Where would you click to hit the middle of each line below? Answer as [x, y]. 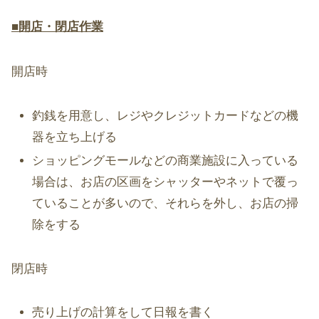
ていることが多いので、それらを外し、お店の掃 [166, 204]
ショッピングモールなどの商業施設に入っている [166, 161]
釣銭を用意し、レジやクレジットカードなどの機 [166, 115]
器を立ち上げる [75, 137]
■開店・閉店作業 [57, 27]
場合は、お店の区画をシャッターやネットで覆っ [166, 182]
